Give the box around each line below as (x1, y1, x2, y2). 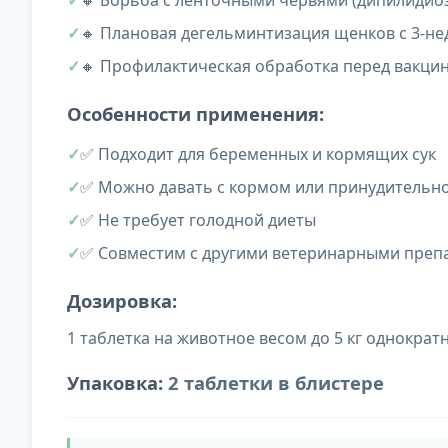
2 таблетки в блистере (163, 370, 384, 396)
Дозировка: (67, 288, 177, 314)
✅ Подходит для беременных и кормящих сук (80, 143, 436, 166)
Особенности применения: (67, 101, 324, 127)
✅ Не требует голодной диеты (80, 209, 316, 232)
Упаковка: (67, 370, 163, 396)
